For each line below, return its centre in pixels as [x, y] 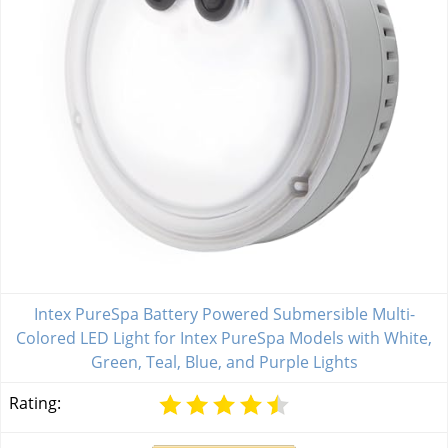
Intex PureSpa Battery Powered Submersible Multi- [224, 314]
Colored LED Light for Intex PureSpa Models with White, [224, 338]
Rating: [35, 403]
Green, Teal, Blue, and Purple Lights [224, 362]
